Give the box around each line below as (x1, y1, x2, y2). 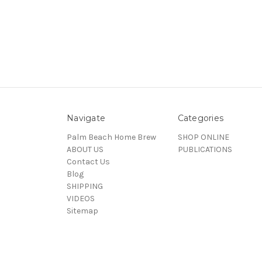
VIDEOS (67, 193, 95, 204)
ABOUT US (67, 144, 104, 154)
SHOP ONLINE (177, 132, 229, 142)
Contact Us (67, 156, 110, 167)
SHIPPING (67, 181, 103, 191)
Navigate (67, 112, 105, 123)
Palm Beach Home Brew (67, 132, 156, 142)
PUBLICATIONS (177, 144, 232, 154)
